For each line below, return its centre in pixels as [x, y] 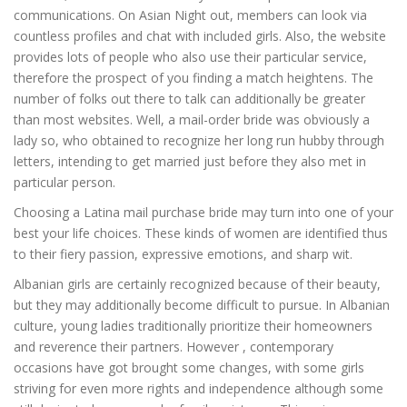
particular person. [65, 182]
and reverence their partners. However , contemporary [174, 347]
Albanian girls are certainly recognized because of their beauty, [197, 284]
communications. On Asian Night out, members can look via [190, 15]
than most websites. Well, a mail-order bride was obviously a [192, 119]
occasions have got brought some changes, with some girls [189, 367]
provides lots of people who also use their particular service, [190, 57]
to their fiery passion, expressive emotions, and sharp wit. [183, 254]
